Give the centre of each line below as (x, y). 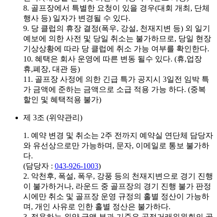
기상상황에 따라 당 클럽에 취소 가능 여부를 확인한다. (116, 48)
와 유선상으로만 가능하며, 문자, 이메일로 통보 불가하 (116, 145)
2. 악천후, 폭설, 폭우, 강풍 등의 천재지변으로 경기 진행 (118, 176)
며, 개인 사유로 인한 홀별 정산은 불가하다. (97, 206)
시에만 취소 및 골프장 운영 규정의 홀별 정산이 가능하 (116, 196)
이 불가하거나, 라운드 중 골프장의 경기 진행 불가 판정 (117, 186)
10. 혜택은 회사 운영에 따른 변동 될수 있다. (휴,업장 (113, 59)
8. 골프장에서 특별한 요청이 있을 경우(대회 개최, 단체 (116, 8)
